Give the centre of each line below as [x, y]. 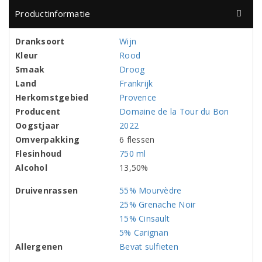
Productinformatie [53, 13]
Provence [138, 97]
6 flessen [137, 139]
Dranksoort [40, 41]
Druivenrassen [47, 190]
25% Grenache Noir [158, 204]
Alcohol [31, 168]
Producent [38, 111]
